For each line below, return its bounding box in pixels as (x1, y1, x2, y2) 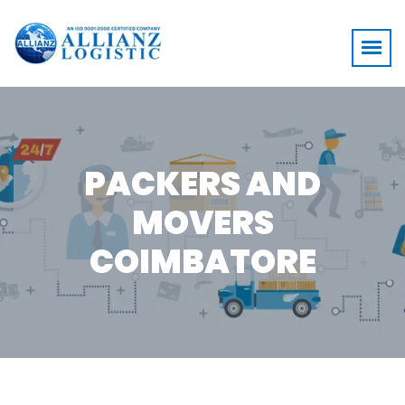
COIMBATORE (89, 238, 316, 285)
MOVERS (131, 199, 274, 246)
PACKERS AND (84, 160, 321, 207)
